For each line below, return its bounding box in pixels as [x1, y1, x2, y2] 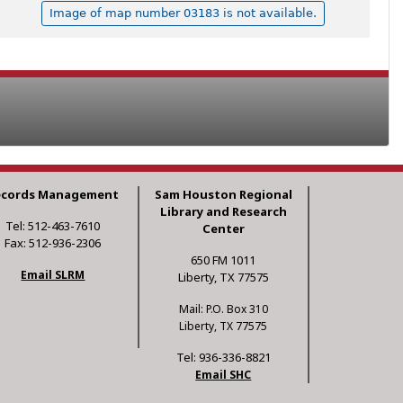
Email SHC [195, 367, 252, 383]
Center [201, 220, 245, 237]
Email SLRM [21, 267, 85, 283]
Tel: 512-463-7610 [5, 218, 101, 235]
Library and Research [159, 203, 287, 220]
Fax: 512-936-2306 [4, 235, 102, 252]
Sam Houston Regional [154, 186, 292, 203]
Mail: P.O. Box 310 [178, 301, 268, 318]
